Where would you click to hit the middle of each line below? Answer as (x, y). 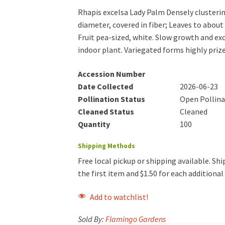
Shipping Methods (106, 146)
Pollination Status (111, 99)
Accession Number (111, 74)
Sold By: (91, 219)
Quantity (94, 124)
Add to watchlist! (119, 197)
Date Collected (105, 86)
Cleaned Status (106, 111)
